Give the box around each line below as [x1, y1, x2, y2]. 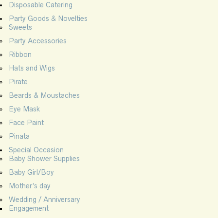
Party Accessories [9, 36, 67, 45]
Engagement [9, 204, 49, 212]
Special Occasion [9, 145, 64, 154]
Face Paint [9, 118, 44, 127]
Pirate [9, 77, 28, 86]
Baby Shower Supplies [9, 154, 80, 163]
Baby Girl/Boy [9, 168, 54, 176]
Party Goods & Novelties [9, 14, 88, 22]
